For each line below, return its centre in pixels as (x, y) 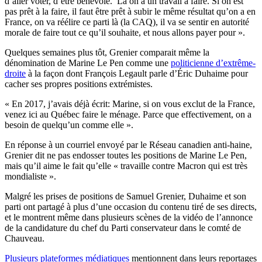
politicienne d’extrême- (213, 63)
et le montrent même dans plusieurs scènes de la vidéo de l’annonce (129, 217)
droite (15, 73)
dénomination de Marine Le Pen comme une (88, 63)
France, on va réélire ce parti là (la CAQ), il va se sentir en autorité (127, 22)
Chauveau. (25, 238)
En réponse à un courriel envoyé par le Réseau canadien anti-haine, (128, 144)
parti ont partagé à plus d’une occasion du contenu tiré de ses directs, (131, 206)
